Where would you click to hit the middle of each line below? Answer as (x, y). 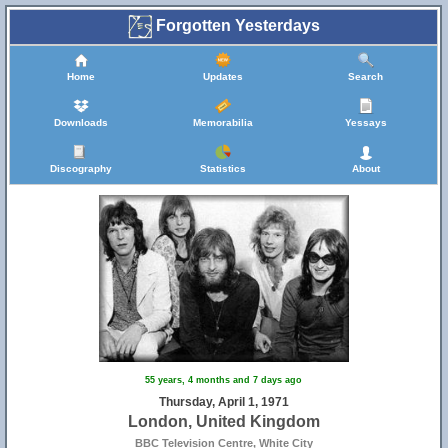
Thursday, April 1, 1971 (223, 402)
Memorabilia (222, 122)
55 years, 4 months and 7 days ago (224, 380)
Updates (222, 76)
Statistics (222, 168)
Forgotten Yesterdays (235, 26)
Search (365, 76)
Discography (80, 168)
